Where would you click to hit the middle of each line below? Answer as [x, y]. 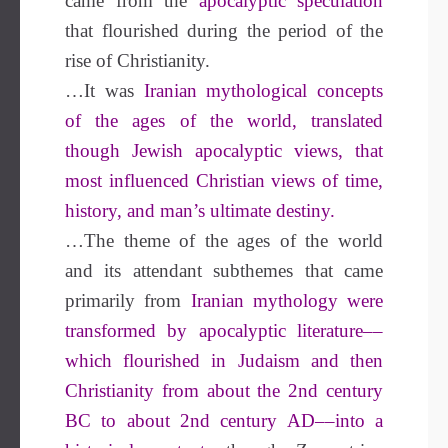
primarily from [128, 300]
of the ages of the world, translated [224, 120]
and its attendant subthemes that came [224, 270]
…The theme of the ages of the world [224, 240]
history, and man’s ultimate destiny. [200, 210]
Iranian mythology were [286, 300]
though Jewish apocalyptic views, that [224, 150]
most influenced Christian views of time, [224, 180]
